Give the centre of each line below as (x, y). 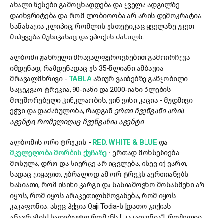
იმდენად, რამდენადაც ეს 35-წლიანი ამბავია (86, 68)
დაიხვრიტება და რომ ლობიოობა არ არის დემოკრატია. (106, 16)
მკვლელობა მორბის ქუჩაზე (58, 153)
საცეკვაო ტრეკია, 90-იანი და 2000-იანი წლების (90, 90)
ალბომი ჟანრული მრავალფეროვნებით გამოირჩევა (100, 58)
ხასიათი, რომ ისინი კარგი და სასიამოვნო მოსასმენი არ (107, 185)
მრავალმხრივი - (39, 79)
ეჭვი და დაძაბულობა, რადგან (62, 111)
